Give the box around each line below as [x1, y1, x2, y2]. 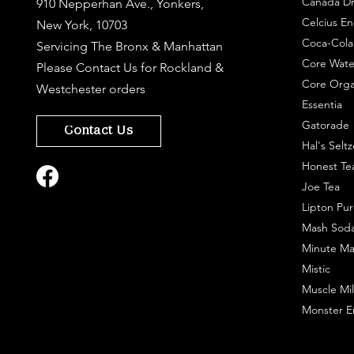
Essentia [301, 97, 342, 112]
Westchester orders [36, 81, 145, 97]
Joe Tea [301, 179, 340, 194]
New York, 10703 [36, 17, 127, 33]
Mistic [301, 262, 330, 277]
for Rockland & [137, 60, 224, 76]
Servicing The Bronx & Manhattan [36, 39, 223, 55]
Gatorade [301, 118, 349, 133]
